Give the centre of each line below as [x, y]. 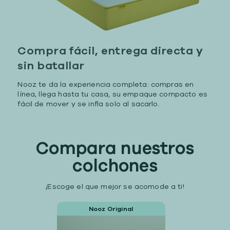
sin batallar [51, 66]
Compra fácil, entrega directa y [110, 51]
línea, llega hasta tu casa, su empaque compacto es [112, 94]
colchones [115, 166]
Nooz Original [111, 209]
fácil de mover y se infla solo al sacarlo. [89, 104]
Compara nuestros [115, 148]
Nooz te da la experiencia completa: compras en [106, 84]
